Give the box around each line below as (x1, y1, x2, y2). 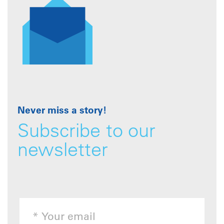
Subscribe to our (17, 122, 155, 142)
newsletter (17, 141, 108, 161)
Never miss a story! (17, 106, 106, 116)
